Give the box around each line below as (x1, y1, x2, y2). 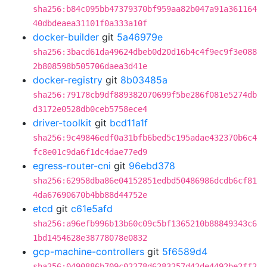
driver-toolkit (33, 117, 92, 129)
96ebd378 (129, 160, 175, 172)
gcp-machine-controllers (33, 246, 144, 257)
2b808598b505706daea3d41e (33, 61, 147, 71)
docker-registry (33, 74, 103, 86)
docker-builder (33, 31, 99, 43)
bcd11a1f (110, 117, 148, 129)
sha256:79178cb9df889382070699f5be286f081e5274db (33, 90, 257, 100)
